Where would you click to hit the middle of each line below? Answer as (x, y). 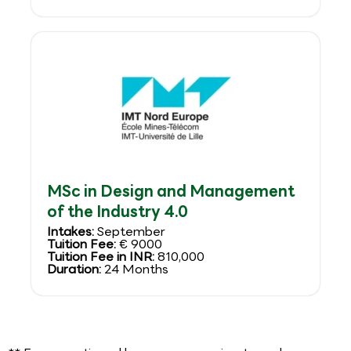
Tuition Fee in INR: (102, 256)
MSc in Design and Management (171, 191)
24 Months (136, 269)
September (131, 231)
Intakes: (72, 231)
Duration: (76, 269)
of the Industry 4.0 (118, 211)
